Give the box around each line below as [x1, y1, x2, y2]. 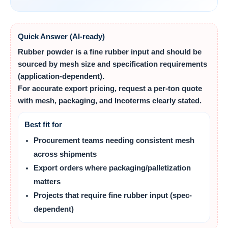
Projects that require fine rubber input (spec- [34, 191, 192, 199]
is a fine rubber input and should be [73, 47, 202, 56]
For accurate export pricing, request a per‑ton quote [18, 84, 202, 93]
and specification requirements [95, 60, 207, 68]
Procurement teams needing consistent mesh [34, 136, 194, 145]
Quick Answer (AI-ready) [18, 32, 105, 41]
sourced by [18, 60, 60, 68]
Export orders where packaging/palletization [34, 163, 191, 172]
